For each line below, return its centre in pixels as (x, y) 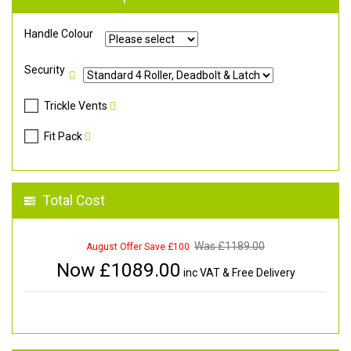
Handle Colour (59, 33)
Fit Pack (63, 136)
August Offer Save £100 (138, 246)
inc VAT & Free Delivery (238, 272)
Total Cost (74, 200)
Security (45, 69)
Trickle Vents (75, 105)
